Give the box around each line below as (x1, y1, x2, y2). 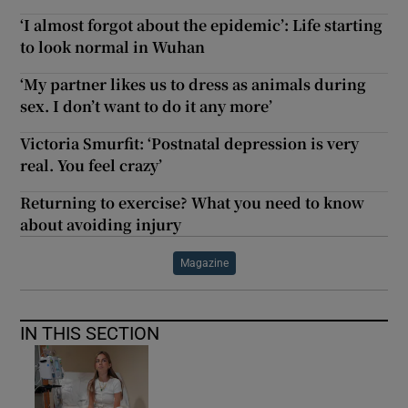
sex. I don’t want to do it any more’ (20, 95, 273, 117)
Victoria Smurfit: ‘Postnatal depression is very (20, 132, 360, 154)
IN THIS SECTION (20, 323, 160, 342)
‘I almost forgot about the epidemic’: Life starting (20, 14, 383, 36)
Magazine (179, 257, 229, 269)
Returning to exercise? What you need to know (20, 191, 365, 213)
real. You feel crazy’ (20, 154, 163, 176)
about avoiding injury (20, 213, 182, 235)
